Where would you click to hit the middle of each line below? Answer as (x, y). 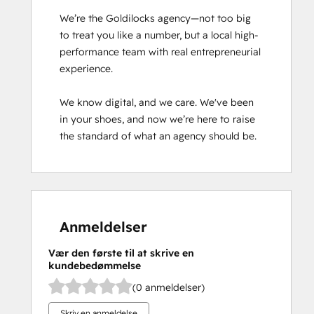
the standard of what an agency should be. (158, 136)
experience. (86, 69)
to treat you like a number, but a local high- (159, 35)
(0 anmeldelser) (169, 287)
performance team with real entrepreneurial (160, 52)
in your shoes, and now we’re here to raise (157, 119)
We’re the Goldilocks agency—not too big (155, 18)
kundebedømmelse (95, 266)
